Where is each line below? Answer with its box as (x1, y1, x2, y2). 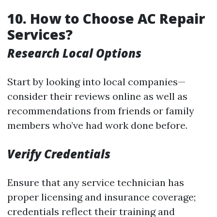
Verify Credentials (7, 146, 110, 162)
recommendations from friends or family (7, 105, 194, 117)
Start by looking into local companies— (7, 76, 186, 88)
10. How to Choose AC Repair (7, 9, 205, 28)
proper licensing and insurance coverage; (7, 191, 196, 203)
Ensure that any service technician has (7, 176, 184, 189)
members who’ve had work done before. (7, 119, 187, 132)
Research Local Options (7, 45, 141, 62)
